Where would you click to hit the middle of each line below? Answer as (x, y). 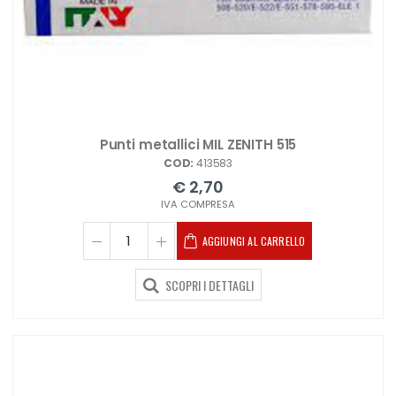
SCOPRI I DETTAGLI (208, 286)
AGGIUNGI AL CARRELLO (254, 241)
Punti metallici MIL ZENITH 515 (198, 145)
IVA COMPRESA (198, 205)
